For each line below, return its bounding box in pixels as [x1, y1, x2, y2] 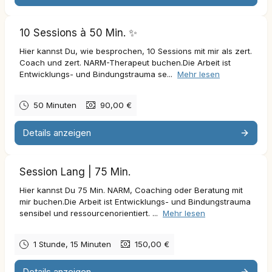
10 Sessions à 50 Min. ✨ [19, 26, 137, 39]
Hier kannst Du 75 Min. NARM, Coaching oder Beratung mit [19, 185, 243, 195]
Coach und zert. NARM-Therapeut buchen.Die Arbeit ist [19, 57, 231, 67]
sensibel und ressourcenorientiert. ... [19, 208, 160, 218]
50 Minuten [33, 100, 76, 110]
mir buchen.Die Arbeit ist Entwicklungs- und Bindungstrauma [19, 196, 251, 206]
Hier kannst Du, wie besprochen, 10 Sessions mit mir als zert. [19, 46, 252, 56]
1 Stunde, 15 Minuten [33, 239, 111, 249]
